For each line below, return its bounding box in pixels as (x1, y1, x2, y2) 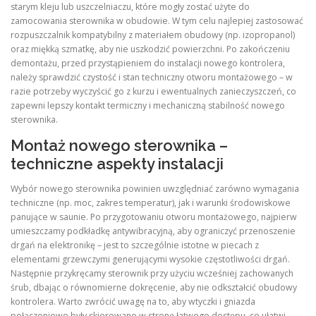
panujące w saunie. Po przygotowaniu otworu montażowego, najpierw (11, 210, 297, 223)
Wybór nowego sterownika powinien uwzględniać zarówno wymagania (11, 182, 299, 195)
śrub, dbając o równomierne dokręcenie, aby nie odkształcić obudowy (11, 281, 297, 293)
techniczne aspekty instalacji (11, 154, 224, 173)
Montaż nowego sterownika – (11, 135, 228, 154)
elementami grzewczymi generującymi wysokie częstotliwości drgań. (11, 253, 290, 265)
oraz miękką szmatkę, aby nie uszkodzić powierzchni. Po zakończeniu (11, 42, 290, 55)
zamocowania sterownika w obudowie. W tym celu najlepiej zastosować (11, 14, 303, 27)
